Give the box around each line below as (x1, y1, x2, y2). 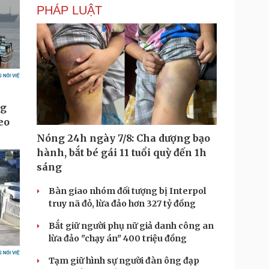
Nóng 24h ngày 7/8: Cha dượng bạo (37, 132, 210, 144)
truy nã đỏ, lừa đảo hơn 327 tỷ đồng (49, 198, 196, 209)
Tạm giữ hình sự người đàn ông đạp (49, 255, 199, 266)
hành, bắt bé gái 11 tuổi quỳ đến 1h (37, 147, 207, 159)
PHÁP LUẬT (37, 4, 102, 17)
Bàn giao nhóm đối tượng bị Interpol (49, 186, 206, 196)
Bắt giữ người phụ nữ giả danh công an (49, 220, 214, 231)
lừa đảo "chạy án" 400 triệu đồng (49, 233, 187, 244)
